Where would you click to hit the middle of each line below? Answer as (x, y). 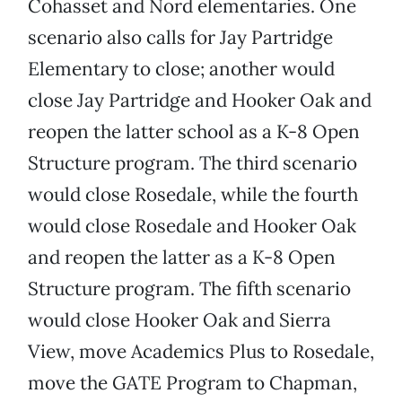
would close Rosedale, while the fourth (193, 195)
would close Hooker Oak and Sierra (179, 320)
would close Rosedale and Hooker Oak (192, 226)
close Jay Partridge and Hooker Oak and (200, 100)
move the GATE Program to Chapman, (192, 383)
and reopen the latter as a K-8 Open (182, 258)
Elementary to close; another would (181, 69)
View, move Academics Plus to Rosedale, (201, 352)
